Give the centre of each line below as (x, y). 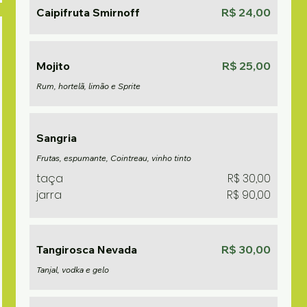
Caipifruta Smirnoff (88, 12)
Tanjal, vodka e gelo (73, 270)
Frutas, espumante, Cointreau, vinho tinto (114, 158)
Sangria (57, 138)
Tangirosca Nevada (87, 249)
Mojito (53, 66)
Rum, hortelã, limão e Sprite (89, 86)
